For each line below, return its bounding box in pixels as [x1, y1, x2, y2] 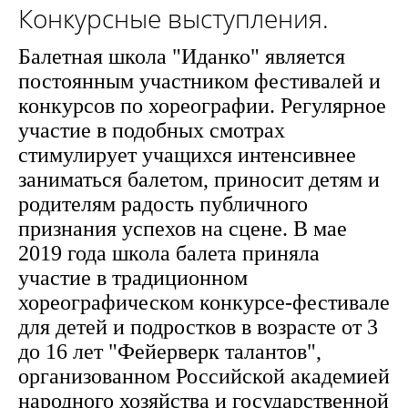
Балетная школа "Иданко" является [18, 45, 345, 68]
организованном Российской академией [18, 364, 390, 388]
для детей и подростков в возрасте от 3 [18, 315, 378, 339]
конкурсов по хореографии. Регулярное [18, 94, 386, 117]
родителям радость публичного [18, 192, 308, 216]
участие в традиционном [18, 266, 248, 290]
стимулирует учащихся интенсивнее [18, 143, 356, 167]
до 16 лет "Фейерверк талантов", [18, 340, 321, 363]
